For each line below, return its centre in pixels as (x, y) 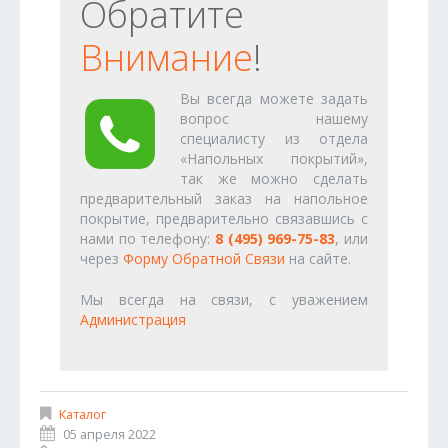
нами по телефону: (147, 238)
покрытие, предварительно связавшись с (224, 218)
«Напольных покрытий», (274, 158)
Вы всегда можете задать (274, 98)
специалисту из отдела (274, 138)
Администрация (133, 319)
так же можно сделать (274, 178)
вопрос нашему (274, 118)
